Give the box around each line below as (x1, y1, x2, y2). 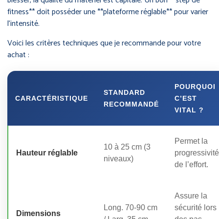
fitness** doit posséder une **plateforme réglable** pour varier (7, 5, 208, 19)
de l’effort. (175, 160, 208, 169)
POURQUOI (175, 82, 216, 90)
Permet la (175, 136, 208, 145)
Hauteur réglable (16, 148, 78, 157)
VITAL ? (175, 106, 204, 114)
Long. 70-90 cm (104, 203, 157, 212)
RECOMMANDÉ (104, 100, 159, 108)
